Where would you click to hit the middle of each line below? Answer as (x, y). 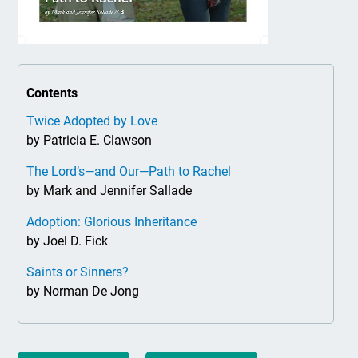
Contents (52, 93)
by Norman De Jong (83, 291)
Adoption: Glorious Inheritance (112, 222)
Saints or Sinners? (78, 272)
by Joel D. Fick (68, 241)
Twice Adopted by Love (92, 121)
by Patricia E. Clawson (89, 140)
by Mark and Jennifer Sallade (109, 191)
